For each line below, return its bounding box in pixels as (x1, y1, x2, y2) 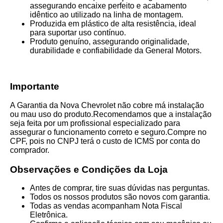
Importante (10, 81, 59, 92)
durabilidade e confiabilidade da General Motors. (30, 46, 202, 55)
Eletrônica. (30, 211, 68, 220)
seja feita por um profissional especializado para (10, 118, 180, 127)
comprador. (10, 145, 49, 154)
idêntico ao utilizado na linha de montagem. (30, 10, 183, 19)
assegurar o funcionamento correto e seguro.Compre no (10, 127, 207, 136)
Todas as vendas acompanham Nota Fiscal (30, 202, 182, 211)
